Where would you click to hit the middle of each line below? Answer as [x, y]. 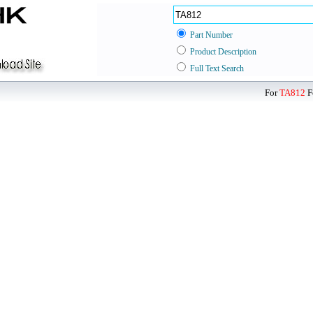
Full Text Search [217, 68]
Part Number [211, 35]
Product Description [223, 52]
